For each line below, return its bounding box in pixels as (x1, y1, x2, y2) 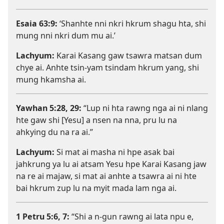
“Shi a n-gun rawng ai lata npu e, (69, 211, 193, 222)
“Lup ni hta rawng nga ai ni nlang (81, 102, 208, 114)
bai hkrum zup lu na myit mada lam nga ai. (16, 182, 176, 194)
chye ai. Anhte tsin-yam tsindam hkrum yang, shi (16, 62, 199, 73)
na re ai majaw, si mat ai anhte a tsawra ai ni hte (16, 170, 196, 182)
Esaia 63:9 (16, 18, 55, 29)
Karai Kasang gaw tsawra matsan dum (54, 50, 202, 61)
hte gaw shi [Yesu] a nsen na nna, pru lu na (16, 114, 177, 126)
